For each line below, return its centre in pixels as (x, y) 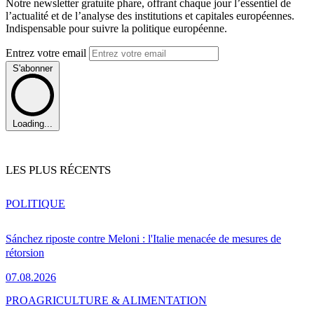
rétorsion (25, 253)
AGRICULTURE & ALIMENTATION (117, 301)
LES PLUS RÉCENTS (58, 170)
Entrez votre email (47, 53)
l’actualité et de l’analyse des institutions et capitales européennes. (150, 15)
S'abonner (33, 68)
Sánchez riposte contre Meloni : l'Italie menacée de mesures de (143, 239)
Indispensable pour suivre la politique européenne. (116, 28)
